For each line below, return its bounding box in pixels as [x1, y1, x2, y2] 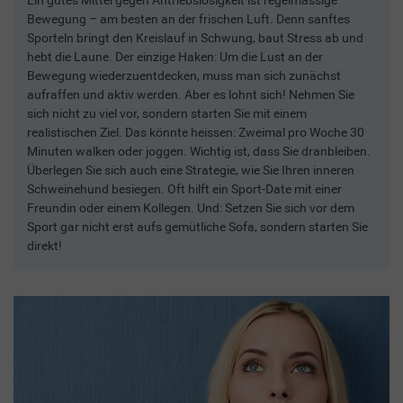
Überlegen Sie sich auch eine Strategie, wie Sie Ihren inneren [27, 162, 354, 177]
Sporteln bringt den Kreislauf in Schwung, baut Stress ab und [27, 30, 363, 45]
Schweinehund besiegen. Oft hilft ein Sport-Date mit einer [27, 181, 342, 196]
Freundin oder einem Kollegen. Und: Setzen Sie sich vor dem [27, 200, 354, 215]
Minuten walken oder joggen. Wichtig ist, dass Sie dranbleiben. [27, 143, 371, 158]
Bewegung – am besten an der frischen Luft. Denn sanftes [27, 11, 350, 26]
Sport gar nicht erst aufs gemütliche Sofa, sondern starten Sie [27, 219, 368, 234]
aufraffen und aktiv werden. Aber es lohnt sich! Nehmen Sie [27, 86, 354, 102]
